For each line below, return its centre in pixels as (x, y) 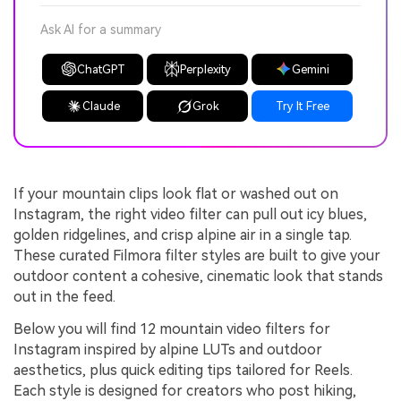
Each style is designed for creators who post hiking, (185, 391)
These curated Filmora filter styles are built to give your (197, 256)
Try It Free (302, 107)
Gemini (310, 69)
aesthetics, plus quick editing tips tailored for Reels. (183, 370)
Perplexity (206, 69)
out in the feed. (64, 297)
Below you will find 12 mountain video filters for (172, 329)
